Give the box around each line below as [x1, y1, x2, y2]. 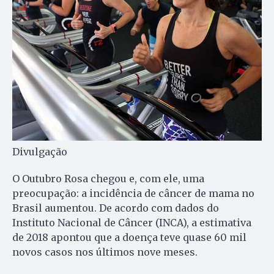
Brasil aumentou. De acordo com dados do [12, 202, 219, 215]
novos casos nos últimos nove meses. [12, 246, 198, 259]
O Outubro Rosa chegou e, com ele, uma [12, 172, 204, 185]
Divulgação [12, 146, 67, 158]
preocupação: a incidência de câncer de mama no [12, 187, 254, 200]
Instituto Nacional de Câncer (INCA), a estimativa [12, 217, 251, 229]
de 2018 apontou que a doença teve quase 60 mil [12, 231, 246, 244]
